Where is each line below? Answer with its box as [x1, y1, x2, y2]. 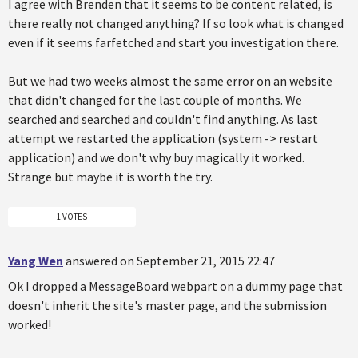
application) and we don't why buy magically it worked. [8, 149, 304, 166]
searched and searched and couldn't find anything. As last [8, 111, 318, 128]
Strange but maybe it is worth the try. [8, 169, 213, 185]
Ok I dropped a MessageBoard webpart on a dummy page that [8, 277, 343, 294]
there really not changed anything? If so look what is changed [8, 15, 344, 32]
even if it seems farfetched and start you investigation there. [8, 34, 339, 51]
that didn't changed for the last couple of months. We [8, 92, 302, 109]
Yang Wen [8, 252, 63, 268]
